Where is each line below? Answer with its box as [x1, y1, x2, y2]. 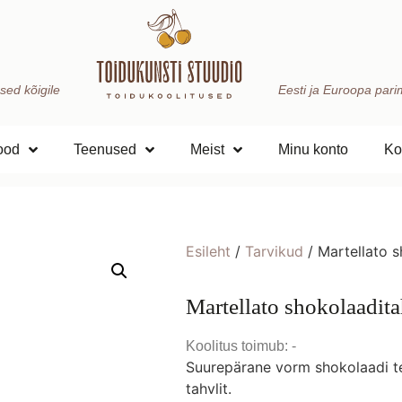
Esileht [186, 242, 231, 260]
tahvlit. [186, 380, 232, 398]
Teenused [74, 142, 136, 157]
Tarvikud [245, 242, 303, 260]
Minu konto [278, 142, 348, 157]
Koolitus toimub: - [186, 338, 296, 354]
